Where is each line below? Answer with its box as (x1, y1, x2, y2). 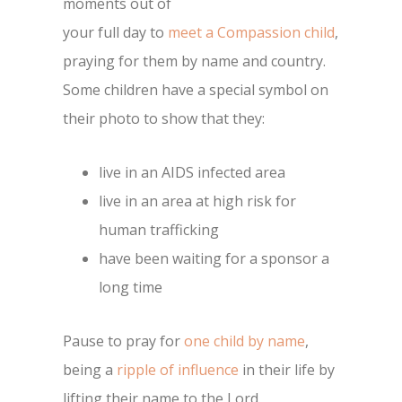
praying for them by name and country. (63, 51, 326, 72)
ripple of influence (117, 360, 239, 380)
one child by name (184, 331, 305, 352)
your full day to (63, 22, 168, 43)
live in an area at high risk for (99, 191, 296, 212)
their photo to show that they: (63, 109, 265, 129)
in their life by (239, 360, 335, 380)
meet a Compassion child (168, 22, 335, 43)
